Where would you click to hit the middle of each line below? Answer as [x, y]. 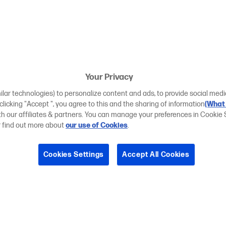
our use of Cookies [97, 126]
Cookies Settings [73, 155]
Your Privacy [109, 77]
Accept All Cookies [156, 155]
